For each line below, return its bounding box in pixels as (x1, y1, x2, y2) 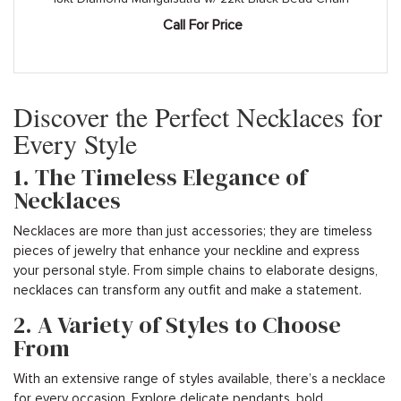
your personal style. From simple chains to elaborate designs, (13, 261, 378, 278)
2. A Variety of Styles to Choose (13, 308, 341, 341)
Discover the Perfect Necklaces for (13, 98, 382, 134)
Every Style (13, 124, 137, 161)
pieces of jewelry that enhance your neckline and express (13, 242, 360, 259)
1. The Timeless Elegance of (13, 160, 307, 193)
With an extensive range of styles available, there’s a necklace (13, 370, 386, 387)
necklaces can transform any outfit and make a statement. (13, 281, 362, 298)
